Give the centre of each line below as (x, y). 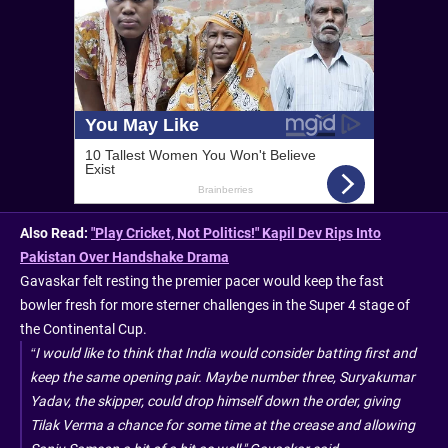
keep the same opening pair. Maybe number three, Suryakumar (222, 376)
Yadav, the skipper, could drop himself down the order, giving (215, 400)
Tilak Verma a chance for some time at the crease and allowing (222, 424)
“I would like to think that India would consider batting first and (223, 352)
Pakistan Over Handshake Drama (124, 256)
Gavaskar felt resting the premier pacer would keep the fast (202, 280)
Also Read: (55, 232)
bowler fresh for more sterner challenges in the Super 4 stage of (215, 304)
